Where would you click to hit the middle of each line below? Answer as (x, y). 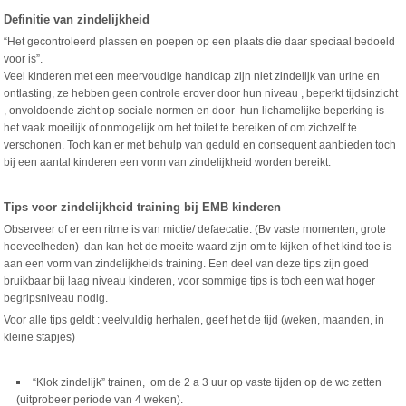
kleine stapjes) (40, 337)
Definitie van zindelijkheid (77, 19)
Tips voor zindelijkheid (69, 207)
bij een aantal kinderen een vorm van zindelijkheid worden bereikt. (168, 162)
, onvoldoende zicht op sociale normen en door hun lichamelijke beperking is (194, 111)
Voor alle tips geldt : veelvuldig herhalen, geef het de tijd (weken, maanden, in (194, 320)
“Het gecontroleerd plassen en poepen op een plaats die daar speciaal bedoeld (200, 42)
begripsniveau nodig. (56, 298)
